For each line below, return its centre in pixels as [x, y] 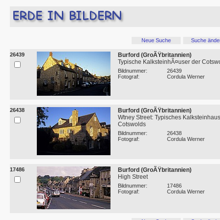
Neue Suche [156, 41]
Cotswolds [132, 124]
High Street [133, 177]
